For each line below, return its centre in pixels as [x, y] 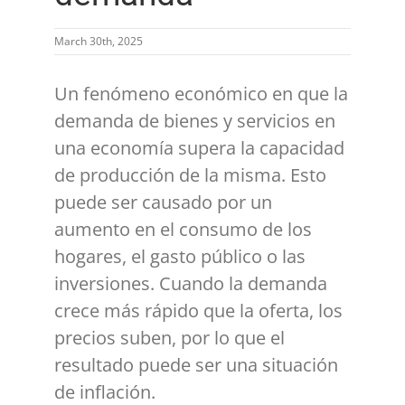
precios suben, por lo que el [170, 338]
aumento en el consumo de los [183, 230]
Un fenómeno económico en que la [201, 94]
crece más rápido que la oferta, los [198, 311]
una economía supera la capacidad [199, 148]
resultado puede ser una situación [196, 365]
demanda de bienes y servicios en [195, 121]
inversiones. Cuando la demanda [191, 284]
